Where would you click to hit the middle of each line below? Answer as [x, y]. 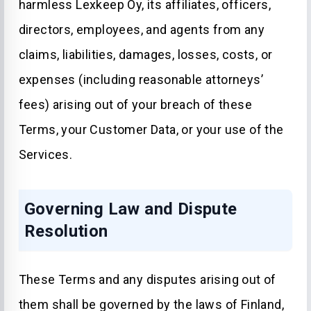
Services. [45, 154]
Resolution [66, 231]
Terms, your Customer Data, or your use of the [151, 129]
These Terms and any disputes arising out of [147, 279]
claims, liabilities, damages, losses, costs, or [145, 54]
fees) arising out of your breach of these [135, 104]
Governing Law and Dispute [131, 209]
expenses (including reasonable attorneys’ [141, 79]
